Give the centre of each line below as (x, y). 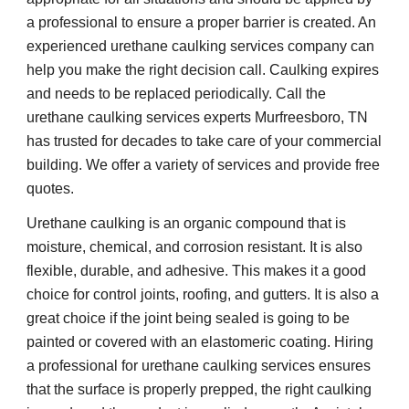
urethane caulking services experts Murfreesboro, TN (198, 117)
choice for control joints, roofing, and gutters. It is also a (203, 294)
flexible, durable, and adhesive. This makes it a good (197, 270)
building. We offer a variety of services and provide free (204, 164)
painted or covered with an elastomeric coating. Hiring (200, 341)
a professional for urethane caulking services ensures (199, 365)
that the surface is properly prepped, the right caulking (199, 389)
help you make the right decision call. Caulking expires (203, 69)
